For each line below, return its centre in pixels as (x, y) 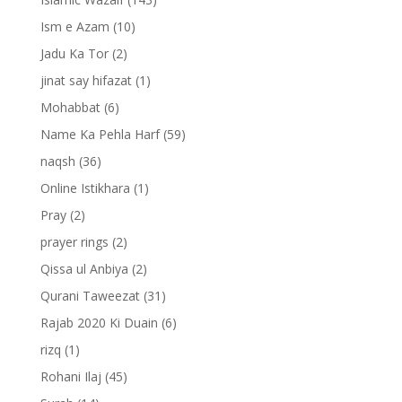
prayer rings (74, 242)
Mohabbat (70, 108)
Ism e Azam (74, 27)
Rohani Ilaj (70, 377)
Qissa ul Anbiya (84, 269)
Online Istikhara (85, 188)
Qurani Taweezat (90, 296)
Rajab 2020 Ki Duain (99, 323)
